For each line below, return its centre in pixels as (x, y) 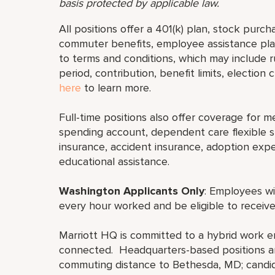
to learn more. (116, 88)
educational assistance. (116, 161)
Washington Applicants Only (132, 191)
